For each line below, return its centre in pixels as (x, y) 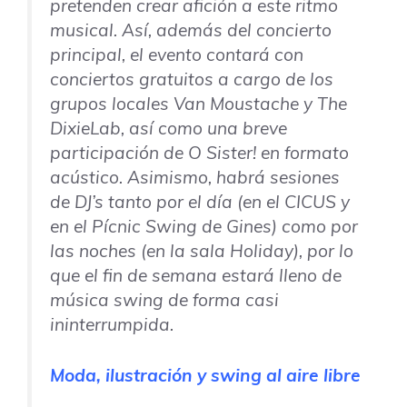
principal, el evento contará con (177, 55)
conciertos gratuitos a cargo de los (192, 79)
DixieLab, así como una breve (169, 129)
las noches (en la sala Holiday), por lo (202, 251)
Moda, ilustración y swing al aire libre (205, 375)
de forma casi (221, 300)
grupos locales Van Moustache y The (199, 104)
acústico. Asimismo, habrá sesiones (195, 178)
